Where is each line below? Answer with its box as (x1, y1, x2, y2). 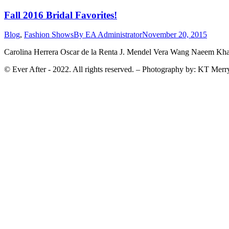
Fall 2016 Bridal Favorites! (4, 9, 117, 20)
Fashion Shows (24, 30, 74, 39)
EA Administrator (85, 30, 142, 39)
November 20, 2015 (142, 30, 207, 39)
